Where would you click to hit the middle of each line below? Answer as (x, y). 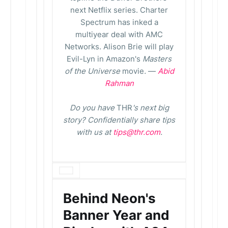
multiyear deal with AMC (119, 34)
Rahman (119, 83)
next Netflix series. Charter (119, 10)
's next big (150, 108)
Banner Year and (116, 215)
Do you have (93, 108)
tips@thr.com (136, 132)
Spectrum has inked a (119, 22)
